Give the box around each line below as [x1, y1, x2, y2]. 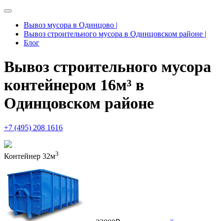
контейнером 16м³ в [4, 76, 144, 94]
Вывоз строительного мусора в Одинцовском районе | [24, 30, 206, 38]
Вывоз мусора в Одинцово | [24, 21, 117, 29]
